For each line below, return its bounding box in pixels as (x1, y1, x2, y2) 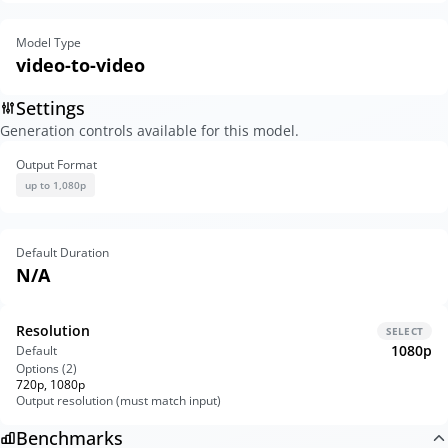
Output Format (16, 156, 97, 173)
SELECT (385, 324, 423, 338)
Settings (16, 96, 85, 120)
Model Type (16, 34, 81, 51)
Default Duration (16, 244, 109, 261)
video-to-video (16, 53, 145, 77)
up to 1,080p (25, 178, 86, 192)
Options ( (16, 360, 66, 377)
